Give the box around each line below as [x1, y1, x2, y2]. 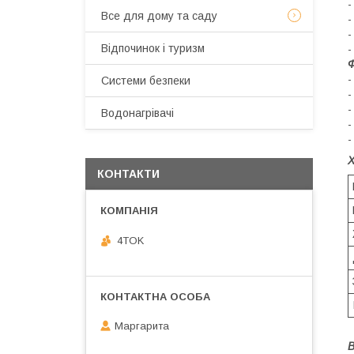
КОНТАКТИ [97, 168, 160, 180]
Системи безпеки [101, 74, 190, 87]
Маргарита [115, 320, 169, 333]
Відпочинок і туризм [101, 42, 205, 55]
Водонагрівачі [101, 107, 174, 119]
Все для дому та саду [101, 9, 217, 22]
